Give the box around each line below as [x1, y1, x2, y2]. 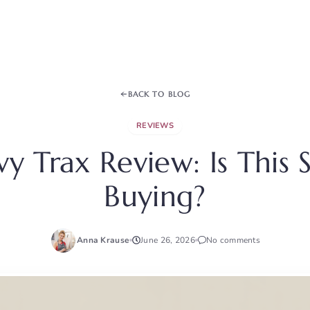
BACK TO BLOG [127, 89, 190, 99]
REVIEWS [136, 120, 174, 131]
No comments [206, 235, 261, 246]
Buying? [104, 177, 206, 215]
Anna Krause [76, 235, 130, 246]
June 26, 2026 [140, 235, 195, 246]
